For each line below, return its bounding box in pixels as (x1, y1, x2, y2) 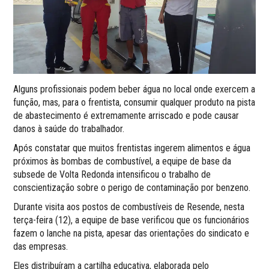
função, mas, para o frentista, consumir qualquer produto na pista (13, 96, 256, 108)
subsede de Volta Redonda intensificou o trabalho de (13, 168, 211, 180)
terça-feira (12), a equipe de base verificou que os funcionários (13, 214, 250, 226)
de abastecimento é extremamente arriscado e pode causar (13, 109, 240, 121)
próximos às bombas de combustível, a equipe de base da (13, 155, 232, 167)
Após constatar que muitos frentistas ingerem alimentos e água (13, 142, 251, 154)
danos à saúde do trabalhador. (13, 122, 125, 134)
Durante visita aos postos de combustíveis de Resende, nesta (13, 201, 245, 213)
